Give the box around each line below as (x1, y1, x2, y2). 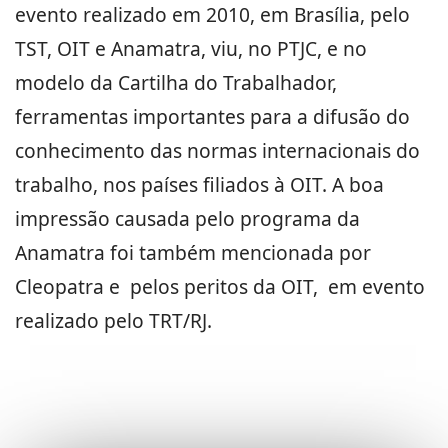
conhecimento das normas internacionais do (15, 137, 420, 164)
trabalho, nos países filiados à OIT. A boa (15, 171, 384, 198)
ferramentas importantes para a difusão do (15, 103, 410, 130)
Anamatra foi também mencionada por (15, 239, 371, 266)
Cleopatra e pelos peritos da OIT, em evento (15, 273, 425, 300)
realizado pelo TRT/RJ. (15, 307, 212, 334)
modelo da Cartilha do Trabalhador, (15, 69, 337, 96)
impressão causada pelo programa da (15, 205, 360, 232)
